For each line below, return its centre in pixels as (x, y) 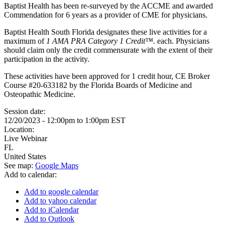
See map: (20, 165)
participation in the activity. (49, 59)
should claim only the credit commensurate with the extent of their (108, 50)
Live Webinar (26, 138)
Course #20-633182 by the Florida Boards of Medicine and (98, 85)
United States (25, 156)
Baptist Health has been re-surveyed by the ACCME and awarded (108, 6)
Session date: (26, 111)
